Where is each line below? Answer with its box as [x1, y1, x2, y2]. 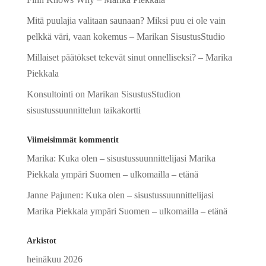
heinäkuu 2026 [26, 254, 83, 264]
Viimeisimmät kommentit [26, 135, 119, 144]
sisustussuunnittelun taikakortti [26, 105, 141, 115]
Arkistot [26, 236, 56, 245]
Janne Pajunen [26, 190, 81, 200]
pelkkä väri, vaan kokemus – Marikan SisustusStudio [26, 31, 225, 42]
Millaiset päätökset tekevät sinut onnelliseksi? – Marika [26, 52, 232, 62]
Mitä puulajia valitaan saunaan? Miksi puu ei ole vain [26, 15, 226, 26]
